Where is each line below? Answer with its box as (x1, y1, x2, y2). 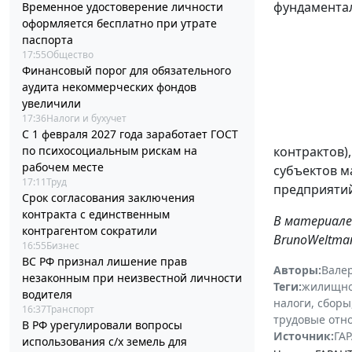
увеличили (22, 96, 81, 112)
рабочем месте (22, 159, 104, 175)
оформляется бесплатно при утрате (22, 16, 217, 31)
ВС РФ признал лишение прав (22, 254, 187, 269)
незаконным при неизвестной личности (22, 270, 242, 286)
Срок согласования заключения (22, 190, 195, 206)
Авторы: (273, 262, 321, 278)
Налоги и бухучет (46, 112, 126, 126)
